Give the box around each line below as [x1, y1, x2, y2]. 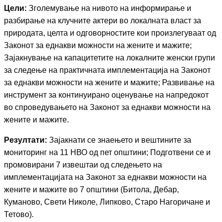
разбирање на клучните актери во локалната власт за [4, 16, 201, 25]
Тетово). [4, 210, 34, 219]
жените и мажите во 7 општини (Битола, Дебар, [4, 185, 179, 194]
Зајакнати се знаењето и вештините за [47, 136, 191, 144]
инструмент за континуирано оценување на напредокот [4, 91, 209, 99]
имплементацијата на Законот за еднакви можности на [4, 173, 207, 181]
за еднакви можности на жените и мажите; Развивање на [4, 78, 215, 87]
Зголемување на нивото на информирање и [27, 4, 191, 12]
